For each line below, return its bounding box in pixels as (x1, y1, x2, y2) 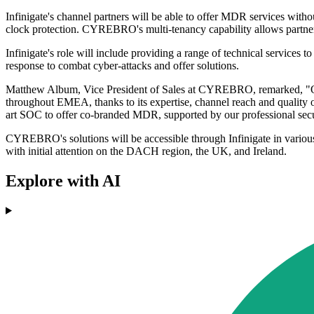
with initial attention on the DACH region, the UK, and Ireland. (6, 145, 287, 158)
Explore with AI (6, 171, 121, 190)
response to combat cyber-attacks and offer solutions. (6, 60, 239, 72)
